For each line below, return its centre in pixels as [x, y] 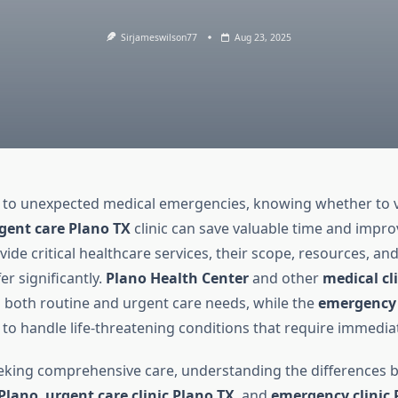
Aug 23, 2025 [263, 37]
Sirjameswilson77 [159, 37]
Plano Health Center [177, 279]
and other [285, 279]
